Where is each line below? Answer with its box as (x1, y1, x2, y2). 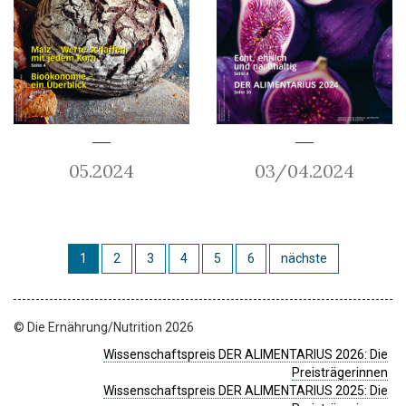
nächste (280, 250, 327, 266)
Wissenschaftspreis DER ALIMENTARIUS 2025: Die (103, 382, 388, 398)
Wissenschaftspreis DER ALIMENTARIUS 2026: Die (103, 346, 388, 362)
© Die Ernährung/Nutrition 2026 (14, 319, 194, 334)
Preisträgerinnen (292, 364, 388, 380)
